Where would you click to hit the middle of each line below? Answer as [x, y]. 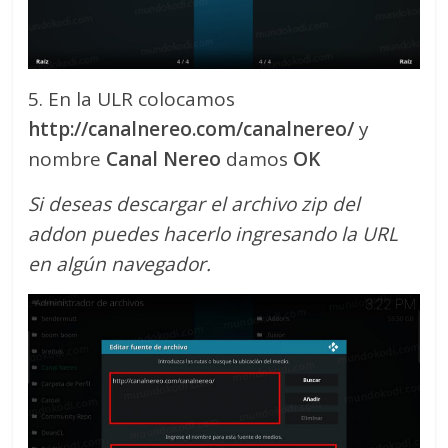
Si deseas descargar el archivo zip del [194, 203]
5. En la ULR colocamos [132, 98]
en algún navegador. [120, 263]
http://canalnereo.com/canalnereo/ [191, 128]
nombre [67, 158]
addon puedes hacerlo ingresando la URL [213, 233]
